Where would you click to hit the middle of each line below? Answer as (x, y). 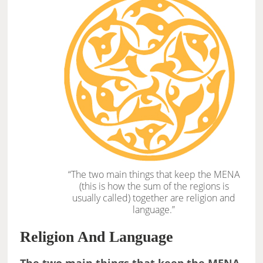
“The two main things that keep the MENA (154, 175)
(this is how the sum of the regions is (154, 186)
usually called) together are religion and (154, 198)
